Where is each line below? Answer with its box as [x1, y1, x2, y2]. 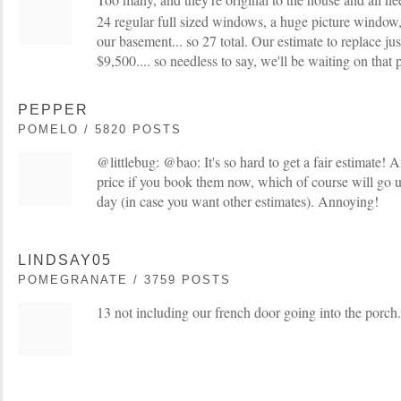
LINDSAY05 [18, 252, 112, 268]
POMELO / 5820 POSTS [18, 122, 182, 136]
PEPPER [18, 101, 89, 117]
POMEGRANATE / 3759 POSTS [18, 272, 231, 286]
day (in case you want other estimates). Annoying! [97, 191, 379, 210]
